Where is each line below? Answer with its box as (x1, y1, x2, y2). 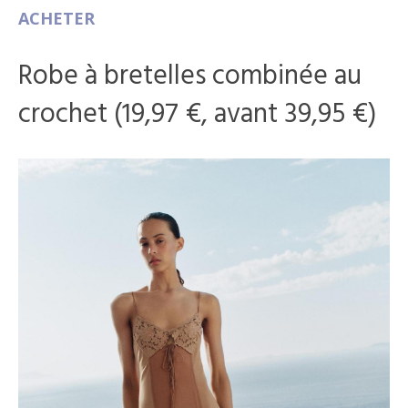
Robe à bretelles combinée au (18, 54, 362, 98)
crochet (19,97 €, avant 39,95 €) (18, 92, 377, 137)
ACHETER (18, 6, 95, 29)
